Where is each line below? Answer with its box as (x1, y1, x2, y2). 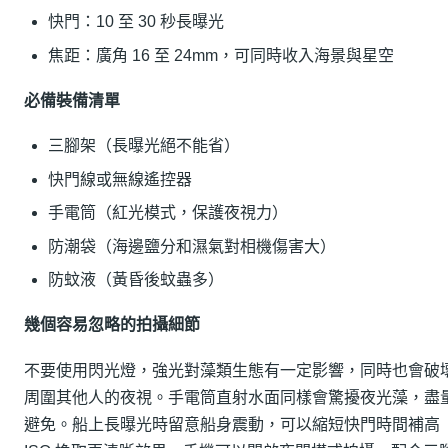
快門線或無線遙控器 (48, 170, 192, 188)
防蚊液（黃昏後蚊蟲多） (48, 271, 224, 289)
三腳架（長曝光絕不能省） (48, 137, 240, 155)
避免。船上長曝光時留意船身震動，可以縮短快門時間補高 (24, 415, 440, 433)
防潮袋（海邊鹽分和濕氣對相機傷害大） (48, 237, 336, 255)
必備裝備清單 (24, 92, 120, 110)
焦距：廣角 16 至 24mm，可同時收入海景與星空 (48, 46, 394, 64)
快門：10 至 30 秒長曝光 (48, 13, 224, 31)
